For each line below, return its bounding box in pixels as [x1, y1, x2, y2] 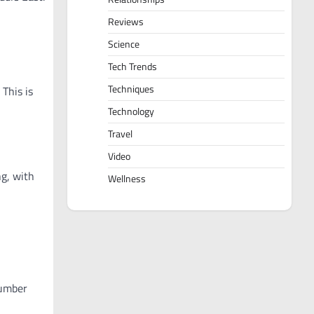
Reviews [108, 14, 144, 30]
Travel [108, 126, 132, 142]
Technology [108, 104, 154, 120]
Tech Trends [108, 59, 157, 75]
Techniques [108, 81, 154, 97]
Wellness [108, 171, 146, 187]
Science [108, 36, 139, 53]
